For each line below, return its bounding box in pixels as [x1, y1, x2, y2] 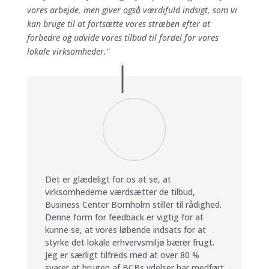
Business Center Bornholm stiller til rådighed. [44, 198, 222, 210]
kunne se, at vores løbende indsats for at [44, 223, 206, 235]
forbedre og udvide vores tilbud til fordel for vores [26, 31, 219, 43]
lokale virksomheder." [26, 45, 110, 57]
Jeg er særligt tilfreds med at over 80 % [44, 249, 199, 261]
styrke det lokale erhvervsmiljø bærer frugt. [44, 236, 214, 248]
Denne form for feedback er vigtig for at [44, 211, 204, 223]
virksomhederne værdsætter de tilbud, [44, 186, 195, 198]
